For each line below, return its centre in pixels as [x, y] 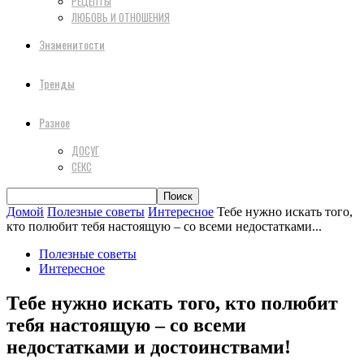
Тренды [57, 83]
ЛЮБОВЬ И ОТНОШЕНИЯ [121, 17]
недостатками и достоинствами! [149, 347]
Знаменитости [72, 44]
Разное [54, 122]
